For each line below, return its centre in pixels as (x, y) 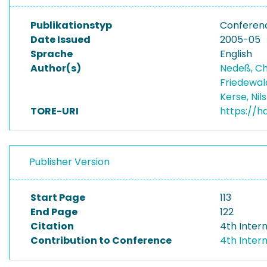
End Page (54, 212)
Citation (52, 226)
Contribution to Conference (101, 240)
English (236, 54)
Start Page (58, 198)
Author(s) (56, 68)
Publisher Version (69, 162)
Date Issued (60, 40)
